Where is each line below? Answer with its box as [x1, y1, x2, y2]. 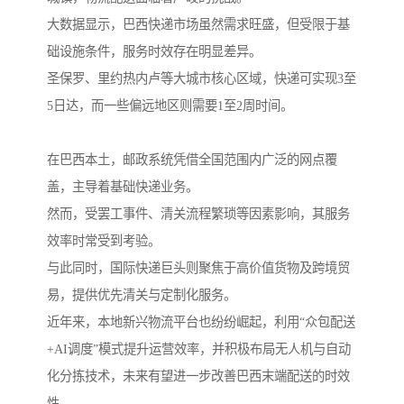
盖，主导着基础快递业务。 [47, 179, 198, 194]
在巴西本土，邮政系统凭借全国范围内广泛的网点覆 [47, 151, 337, 167]
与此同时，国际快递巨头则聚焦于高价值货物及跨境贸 [47, 260, 350, 275]
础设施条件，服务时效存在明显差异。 [47, 43, 262, 59]
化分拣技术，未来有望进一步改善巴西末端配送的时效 [47, 368, 350, 383]
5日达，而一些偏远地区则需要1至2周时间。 [47, 97, 293, 113]
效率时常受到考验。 [47, 233, 161, 248]
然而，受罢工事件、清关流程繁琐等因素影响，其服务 [47, 206, 350, 221]
